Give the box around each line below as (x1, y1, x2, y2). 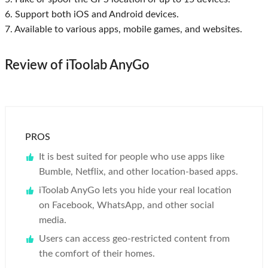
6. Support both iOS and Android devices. (5, 10, 179, 20)
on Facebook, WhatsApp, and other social (39, 200, 214, 211)
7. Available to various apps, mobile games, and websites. (5, 25, 242, 35)
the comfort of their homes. (39, 249, 155, 259)
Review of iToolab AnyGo (5, 59, 150, 72)
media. (39, 215, 66, 226)
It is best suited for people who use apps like (39, 152, 224, 162)
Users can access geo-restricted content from (39, 234, 230, 244)
